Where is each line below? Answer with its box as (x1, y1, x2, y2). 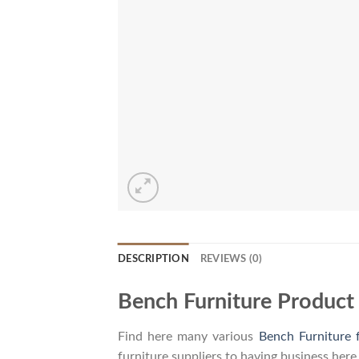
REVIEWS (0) (200, 254, 263, 264)
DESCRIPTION (118, 254, 189, 264)
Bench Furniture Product (118, 291, 354, 313)
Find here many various (118, 329, 259, 343)
